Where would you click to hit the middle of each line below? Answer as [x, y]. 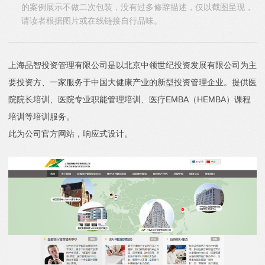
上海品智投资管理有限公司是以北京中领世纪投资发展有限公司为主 [132, 65]
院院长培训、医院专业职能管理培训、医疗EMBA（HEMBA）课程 [130, 99]
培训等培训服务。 [41, 117]
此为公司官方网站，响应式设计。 [70, 134]
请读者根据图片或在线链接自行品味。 [92, 21]
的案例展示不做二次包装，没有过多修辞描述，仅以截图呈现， [137, 7]
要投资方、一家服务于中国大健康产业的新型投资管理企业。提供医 [132, 82]
